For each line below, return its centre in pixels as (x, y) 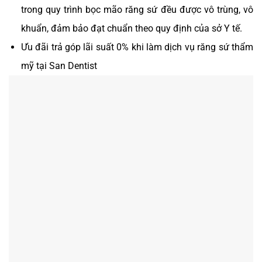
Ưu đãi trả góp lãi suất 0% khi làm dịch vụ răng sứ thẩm (137, 47)
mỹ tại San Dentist (59, 65)
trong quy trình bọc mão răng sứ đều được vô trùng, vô (137, 9)
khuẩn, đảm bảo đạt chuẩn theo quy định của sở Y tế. (131, 28)
